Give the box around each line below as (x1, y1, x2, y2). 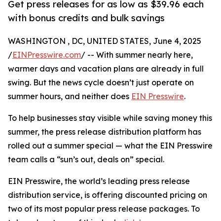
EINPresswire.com (12, 50, 81, 60)
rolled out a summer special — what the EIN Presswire (8, 141, 213, 151)
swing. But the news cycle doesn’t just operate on (8, 77, 194, 88)
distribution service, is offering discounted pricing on (8, 190, 207, 200)
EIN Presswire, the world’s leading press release (8, 176, 190, 186)
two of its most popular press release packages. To (8, 204, 200, 214)
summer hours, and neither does (8, 91, 131, 102)
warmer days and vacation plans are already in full (8, 64, 204, 74)
